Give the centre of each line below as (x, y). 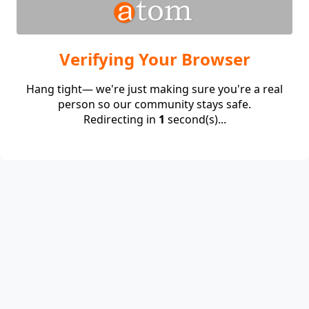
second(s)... (195, 120)
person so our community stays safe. (154, 104)
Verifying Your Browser (154, 59)
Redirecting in (121, 120)
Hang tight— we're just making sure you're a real (154, 89)
